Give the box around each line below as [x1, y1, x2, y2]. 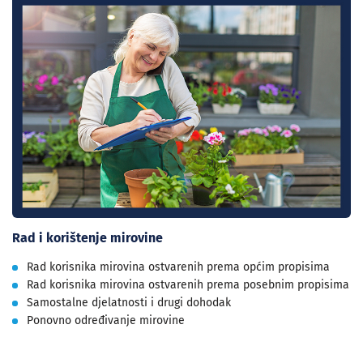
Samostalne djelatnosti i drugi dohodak [27, 296, 231, 310]
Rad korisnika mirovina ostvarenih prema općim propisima [27, 260, 330, 275]
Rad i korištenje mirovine [12, 230, 163, 246]
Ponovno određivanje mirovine [27, 314, 185, 328]
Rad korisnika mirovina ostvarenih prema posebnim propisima [27, 278, 349, 293]
